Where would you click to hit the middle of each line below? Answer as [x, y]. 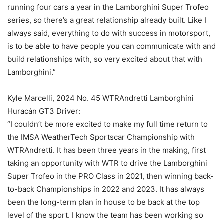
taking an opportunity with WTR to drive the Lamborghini [107, 163]
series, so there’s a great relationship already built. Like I [107, 20]
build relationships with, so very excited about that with [105, 59]
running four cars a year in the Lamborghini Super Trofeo [108, 7]
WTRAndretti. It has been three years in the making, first [107, 150]
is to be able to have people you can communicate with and [112, 46]
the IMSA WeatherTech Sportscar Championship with [101, 137]
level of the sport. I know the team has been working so [105, 215]
